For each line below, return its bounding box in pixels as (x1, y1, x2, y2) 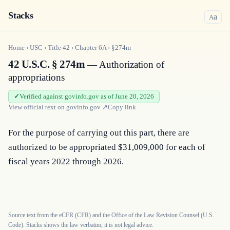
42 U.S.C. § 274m (8, 58, 85, 70)
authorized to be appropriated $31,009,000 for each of (8, 142, 205, 152)
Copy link (108, 103, 136, 111)
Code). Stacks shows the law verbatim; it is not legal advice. (8, 221, 154, 228)
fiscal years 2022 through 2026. (8, 157, 124, 166)
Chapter (75, 44, 99, 51)
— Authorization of (85, 59, 165, 70)
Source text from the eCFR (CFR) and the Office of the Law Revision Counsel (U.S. (8, 212, 214, 219)
